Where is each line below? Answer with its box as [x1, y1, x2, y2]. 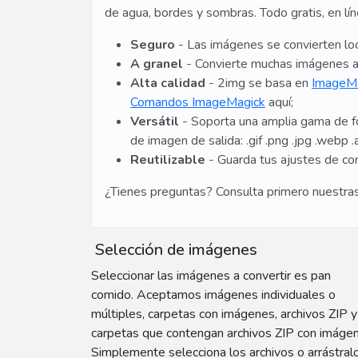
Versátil [130, 113, 179, 131]
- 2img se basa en [205, 74, 312, 93]
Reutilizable [130, 151, 205, 169]
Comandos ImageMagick [130, 93, 265, 112]
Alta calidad [130, 74, 205, 93]
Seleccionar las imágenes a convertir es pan [91, 267, 331, 285]
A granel [130, 55, 183, 74]
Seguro [130, 36, 175, 54]
